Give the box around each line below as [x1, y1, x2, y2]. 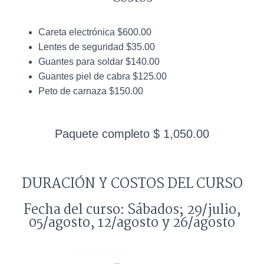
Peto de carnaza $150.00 [38, 86, 143, 97]
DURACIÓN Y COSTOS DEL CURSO [21, 173, 243, 196]
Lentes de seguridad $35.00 [38, 42, 155, 52]
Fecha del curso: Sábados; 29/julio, [23, 199, 241, 222]
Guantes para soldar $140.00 [38, 57, 160, 67]
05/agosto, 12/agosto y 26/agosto [29, 212, 235, 235]
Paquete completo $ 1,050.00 [55, 127, 209, 141]
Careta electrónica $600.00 [38, 27, 151, 38]
